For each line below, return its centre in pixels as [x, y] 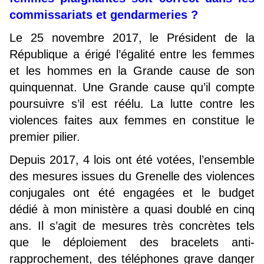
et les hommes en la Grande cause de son [132, 71]
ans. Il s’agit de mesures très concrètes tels [132, 226]
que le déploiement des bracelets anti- [132, 242]
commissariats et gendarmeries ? [104, 15]
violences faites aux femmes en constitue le [132, 121]
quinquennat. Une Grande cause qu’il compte [132, 88]
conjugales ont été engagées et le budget [132, 193]
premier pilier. [45, 137]
